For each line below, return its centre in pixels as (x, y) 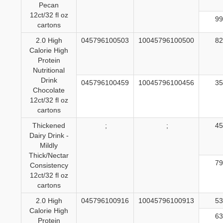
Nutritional (49, 70)
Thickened (49, 126)
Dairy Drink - (49, 136)
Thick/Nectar (49, 156)
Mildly (49, 146)
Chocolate (49, 90)
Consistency (49, 166)
